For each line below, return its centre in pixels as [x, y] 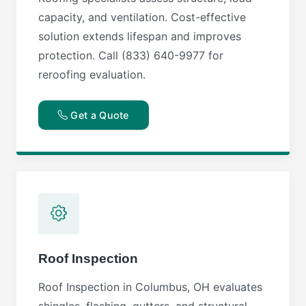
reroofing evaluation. [92, 74]
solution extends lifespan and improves [140, 36]
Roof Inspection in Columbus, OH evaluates [150, 287]
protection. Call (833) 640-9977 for [131, 55]
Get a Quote [98, 115]
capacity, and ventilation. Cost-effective [142, 17]
